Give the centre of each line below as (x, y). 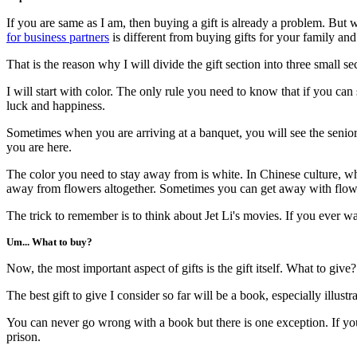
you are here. (39, 147)
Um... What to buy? (49, 241)
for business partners (58, 37)
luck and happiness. (56, 105)
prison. (24, 336)
